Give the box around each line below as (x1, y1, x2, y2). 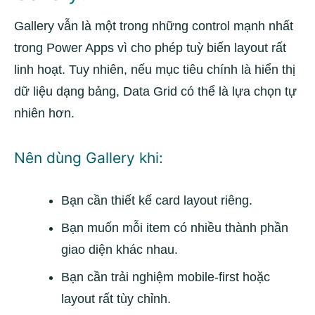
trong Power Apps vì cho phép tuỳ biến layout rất (14, 41, 286, 55)
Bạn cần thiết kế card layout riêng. (61, 193, 252, 207)
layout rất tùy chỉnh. (61, 292, 171, 306)
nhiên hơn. (14, 106, 75, 120)
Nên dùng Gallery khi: (14, 149, 163, 167)
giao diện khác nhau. (61, 243, 178, 257)
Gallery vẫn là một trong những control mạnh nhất (14, 19, 293, 33)
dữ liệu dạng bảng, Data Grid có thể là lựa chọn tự (14, 84, 297, 98)
